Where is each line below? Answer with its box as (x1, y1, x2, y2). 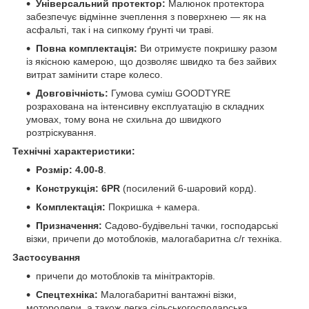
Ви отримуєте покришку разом (137, 42, 277, 54)
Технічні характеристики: (12, 145, 135, 157)
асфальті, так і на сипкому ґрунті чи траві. (26, 23, 214, 35)
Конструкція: (36, 182, 99, 194)
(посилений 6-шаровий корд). (120, 182, 257, 194)
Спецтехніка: (36, 288, 98, 300)
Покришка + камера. (106, 201, 200, 212)
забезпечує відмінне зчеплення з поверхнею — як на (26, 10, 266, 22)
